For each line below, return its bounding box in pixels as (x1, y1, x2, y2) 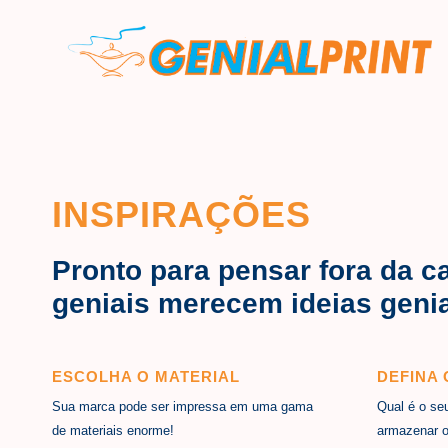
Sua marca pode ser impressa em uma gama (52, 399, 313, 415)
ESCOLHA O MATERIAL (52, 368, 240, 386)
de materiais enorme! (52, 423, 174, 439)
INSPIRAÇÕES (52, 194, 311, 236)
